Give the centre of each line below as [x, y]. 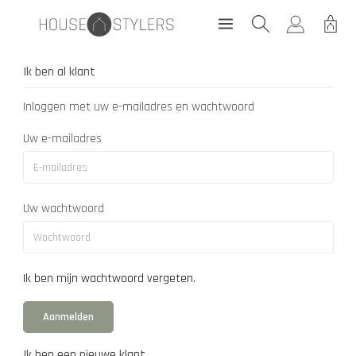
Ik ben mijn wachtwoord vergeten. [109, 279]
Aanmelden [68, 317]
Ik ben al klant [59, 72]
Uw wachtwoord [63, 209]
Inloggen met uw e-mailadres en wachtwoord [138, 107]
